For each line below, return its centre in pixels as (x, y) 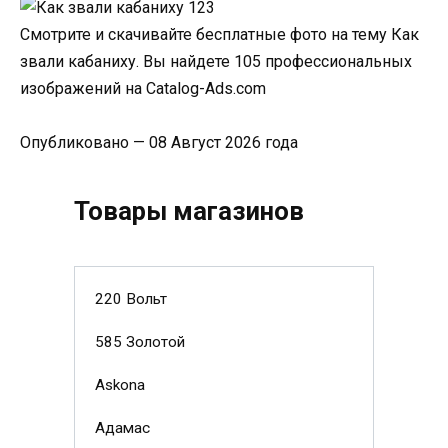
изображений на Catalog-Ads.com (143, 88)
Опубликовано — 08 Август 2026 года (159, 142)
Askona (119, 385)
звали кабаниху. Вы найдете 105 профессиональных (216, 61)
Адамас (122, 428)
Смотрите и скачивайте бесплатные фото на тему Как (219, 34)
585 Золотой (139, 341)
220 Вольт (130, 298)
